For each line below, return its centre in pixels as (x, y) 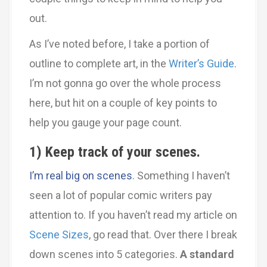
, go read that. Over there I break (163, 235)
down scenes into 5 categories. (105, 254)
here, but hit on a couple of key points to (123, 103)
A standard (207, 254)
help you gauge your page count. (105, 122)
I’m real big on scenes (81, 176)
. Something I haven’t (181, 176)
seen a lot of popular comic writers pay (121, 195)
